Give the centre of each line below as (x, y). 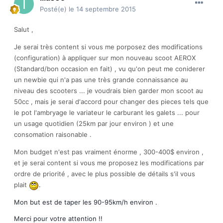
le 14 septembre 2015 (102, 9)
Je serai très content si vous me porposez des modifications (108, 47)
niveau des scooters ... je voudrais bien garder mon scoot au (109, 91)
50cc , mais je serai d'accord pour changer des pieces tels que (111, 102)
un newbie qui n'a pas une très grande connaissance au (101, 80)
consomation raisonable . (54, 135)
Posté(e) (54, 9)
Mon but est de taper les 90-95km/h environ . (86, 202)
